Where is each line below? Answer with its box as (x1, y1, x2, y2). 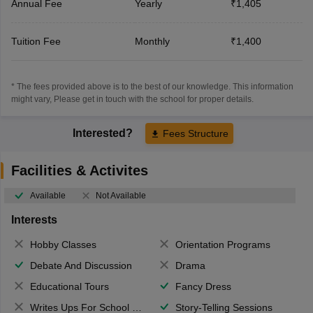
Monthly (134, 35, 170, 47)
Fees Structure (163, 127, 228, 139)
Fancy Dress (175, 280, 231, 292)
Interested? (73, 126, 136, 139)
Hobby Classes (29, 238, 96, 250)
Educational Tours (29, 280, 109, 292)
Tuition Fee (10, 35, 61, 47)
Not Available (95, 190, 146, 201)
